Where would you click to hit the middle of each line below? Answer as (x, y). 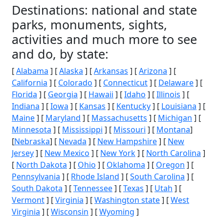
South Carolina (157, 176)
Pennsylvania (36, 176)
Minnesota (32, 130)
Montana (173, 130)
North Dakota (42, 165)
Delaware (176, 83)
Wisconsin (70, 212)
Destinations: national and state (104, 10)
